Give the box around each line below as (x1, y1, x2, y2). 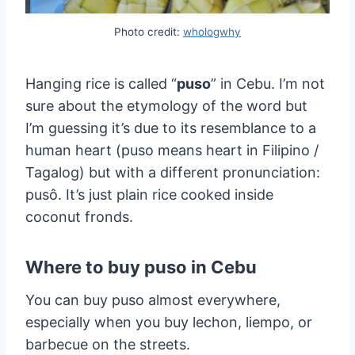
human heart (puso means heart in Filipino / (25, 141, 319, 158)
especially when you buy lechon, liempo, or (25, 313, 312, 330)
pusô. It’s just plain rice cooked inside (25, 185, 273, 203)
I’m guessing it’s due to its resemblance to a (25, 119, 316, 136)
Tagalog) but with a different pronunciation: (25, 163, 320, 181)
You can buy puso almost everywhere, (25, 291, 281, 308)
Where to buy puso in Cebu (25, 256, 257, 277)
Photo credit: (114, 25, 183, 39)
